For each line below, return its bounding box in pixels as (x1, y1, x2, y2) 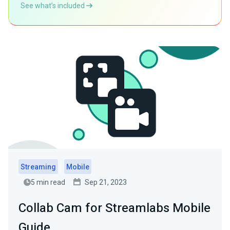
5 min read (31, 178, 65, 186)
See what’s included (21, 2, 86, 10)
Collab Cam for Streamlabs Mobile (18, 199, 210, 217)
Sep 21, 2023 (85, 178, 127, 186)
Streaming (21, 163, 56, 171)
